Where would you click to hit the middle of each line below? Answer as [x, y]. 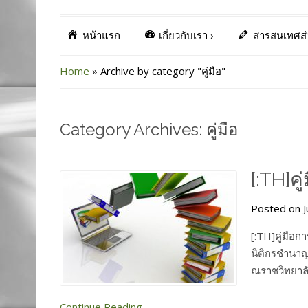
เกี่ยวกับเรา [183, 35]
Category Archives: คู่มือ [149, 129]
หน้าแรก [101, 35]
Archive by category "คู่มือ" [163, 70]
